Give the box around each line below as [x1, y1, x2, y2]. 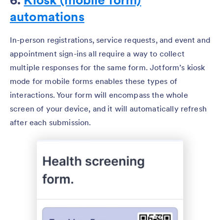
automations [10, 8, 84, 25]
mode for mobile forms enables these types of [10, 76, 178, 86]
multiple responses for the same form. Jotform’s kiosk [10, 62, 205, 72]
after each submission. [10, 117, 91, 127]
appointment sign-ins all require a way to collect [10, 48, 185, 58]
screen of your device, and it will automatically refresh [10, 103, 207, 113]
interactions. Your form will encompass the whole [10, 89, 188, 100]
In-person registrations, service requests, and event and [10, 34, 210, 45]
